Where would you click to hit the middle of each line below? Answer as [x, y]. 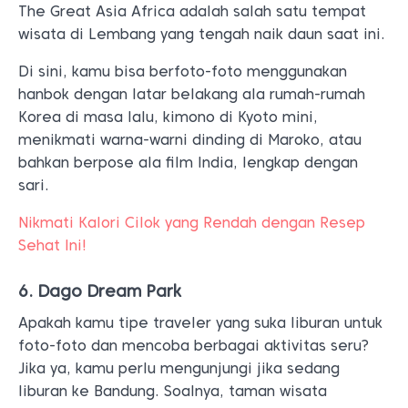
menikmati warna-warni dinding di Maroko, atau [190, 140]
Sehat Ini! [52, 245]
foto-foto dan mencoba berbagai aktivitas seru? [194, 346]
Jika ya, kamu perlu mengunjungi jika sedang [179, 368]
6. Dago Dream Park [100, 291]
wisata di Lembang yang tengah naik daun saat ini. [202, 34]
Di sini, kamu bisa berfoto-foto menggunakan [183, 71]
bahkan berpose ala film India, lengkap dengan [188, 163]
